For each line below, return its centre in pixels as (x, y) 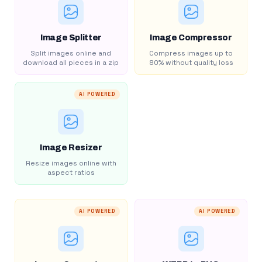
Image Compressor (191, 37)
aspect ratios (71, 173)
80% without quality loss (191, 63)
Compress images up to (191, 53)
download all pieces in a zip (71, 63)
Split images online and (71, 53)
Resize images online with (71, 163)
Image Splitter (71, 37)
